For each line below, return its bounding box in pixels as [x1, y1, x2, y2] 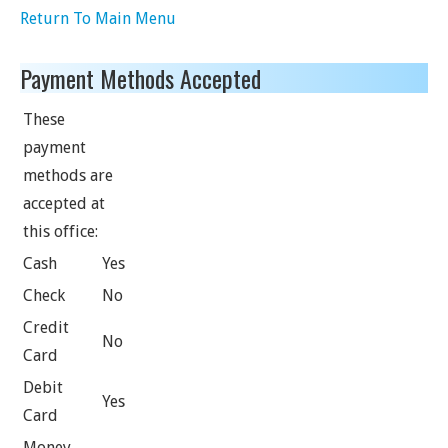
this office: [23, 222, 98, 241]
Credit [23, 318, 69, 337]
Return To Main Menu [20, 9, 176, 28]
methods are [23, 166, 113, 185]
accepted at [23, 194, 105, 213]
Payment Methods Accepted [20, 60, 261, 96]
